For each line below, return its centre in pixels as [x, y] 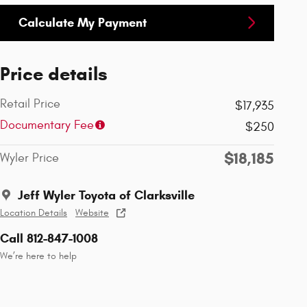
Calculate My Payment [83, 22]
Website [92, 213]
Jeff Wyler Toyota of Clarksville [106, 195]
